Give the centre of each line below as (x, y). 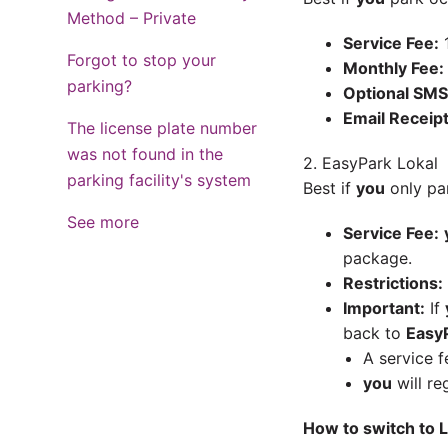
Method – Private (132, 18)
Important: (383, 308)
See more (103, 222)
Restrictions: (392, 283)
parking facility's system (159, 180)
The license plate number (162, 128)
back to (374, 333)
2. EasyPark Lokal (370, 163)
